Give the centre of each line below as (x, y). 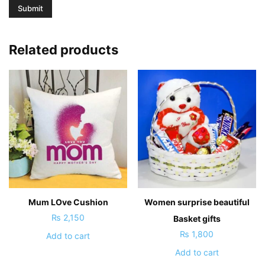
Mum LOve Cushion (68, 202)
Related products (64, 50)
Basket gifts (197, 218)
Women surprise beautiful (197, 202)
